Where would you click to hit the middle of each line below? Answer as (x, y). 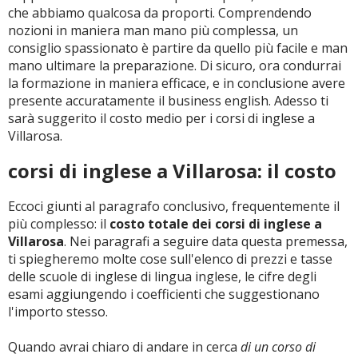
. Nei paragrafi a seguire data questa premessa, (206, 241)
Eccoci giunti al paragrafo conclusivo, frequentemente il (174, 206)
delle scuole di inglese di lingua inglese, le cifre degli (162, 276)
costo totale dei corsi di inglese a (216, 224)
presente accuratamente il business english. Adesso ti (168, 101)
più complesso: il (59, 224)
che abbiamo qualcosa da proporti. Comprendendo (160, 13)
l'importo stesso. (58, 312)
